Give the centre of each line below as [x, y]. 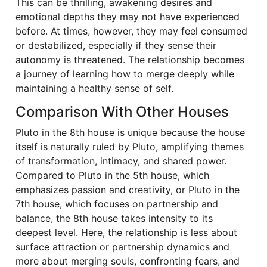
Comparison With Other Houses [122, 111]
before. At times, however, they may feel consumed [131, 31]
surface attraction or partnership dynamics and [122, 246]
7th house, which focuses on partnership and [117, 204]
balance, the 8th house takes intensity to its [114, 218]
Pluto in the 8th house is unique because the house [130, 132]
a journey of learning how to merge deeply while [125, 74]
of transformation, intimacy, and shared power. [121, 161]
